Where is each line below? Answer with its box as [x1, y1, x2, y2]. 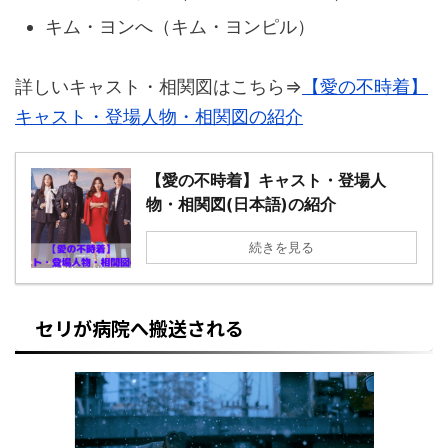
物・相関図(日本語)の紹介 [146, 194, 336, 215]
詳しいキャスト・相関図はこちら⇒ [15, 76, 302, 98]
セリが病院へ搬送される [35, 314, 244, 342]
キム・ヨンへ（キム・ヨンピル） [45, 16, 315, 38]
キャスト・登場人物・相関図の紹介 [15, 106, 303, 128]
